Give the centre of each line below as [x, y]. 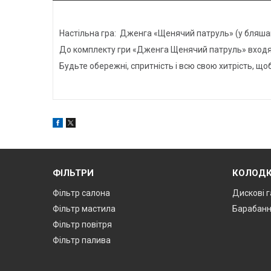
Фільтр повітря [83, 225]
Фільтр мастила [84, 209]
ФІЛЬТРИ [73, 173]
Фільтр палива [82, 240]
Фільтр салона [82, 193]
